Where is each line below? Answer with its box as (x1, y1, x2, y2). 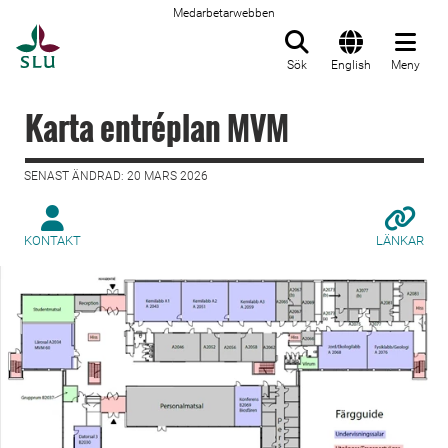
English (331, 58, 371, 72)
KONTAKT (24, 233, 81, 248)
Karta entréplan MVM (25, 104, 289, 151)
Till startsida (59, 25, 160, 45)
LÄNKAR (376, 233, 424, 248)
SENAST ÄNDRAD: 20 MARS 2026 (24, 169, 208, 183)
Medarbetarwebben (173, 6, 275, 20)
